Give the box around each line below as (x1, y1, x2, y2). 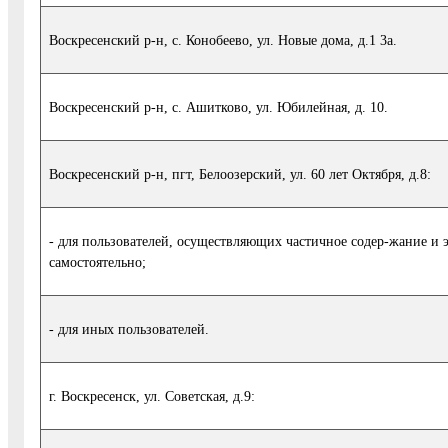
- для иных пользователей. (49, 320, 209, 337)
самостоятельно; (49, 253, 146, 270)
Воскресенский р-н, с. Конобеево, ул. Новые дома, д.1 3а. (49, 31, 397, 48)
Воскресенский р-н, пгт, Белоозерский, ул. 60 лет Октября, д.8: (49, 165, 431, 182)
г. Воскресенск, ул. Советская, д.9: (49, 387, 255, 404)
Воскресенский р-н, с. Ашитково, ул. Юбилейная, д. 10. (49, 98, 388, 115)
